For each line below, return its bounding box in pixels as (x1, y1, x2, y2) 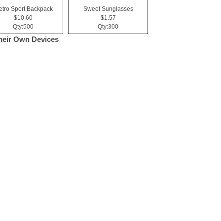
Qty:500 (13, 23, 34, 30)
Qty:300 (98, 23, 118, 30)
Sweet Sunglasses (83, 5, 133, 12)
